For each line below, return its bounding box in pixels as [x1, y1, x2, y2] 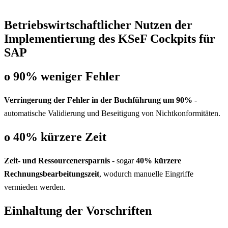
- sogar [110, 156, 136, 165]
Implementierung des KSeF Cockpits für [4, 32, 215, 46]
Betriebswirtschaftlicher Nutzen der [4, 18, 192, 32]
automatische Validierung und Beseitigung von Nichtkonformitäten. [4, 109, 220, 118]
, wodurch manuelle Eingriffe [99, 169, 193, 179]
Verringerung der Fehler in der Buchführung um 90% [4, 96, 192, 105]
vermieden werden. [4, 183, 66, 192]
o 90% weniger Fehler [4, 70, 120, 83]
